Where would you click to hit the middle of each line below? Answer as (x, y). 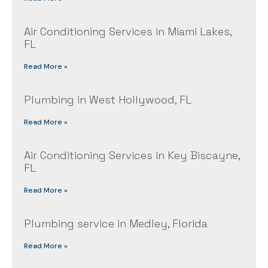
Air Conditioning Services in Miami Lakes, (128, 32)
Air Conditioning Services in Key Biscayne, (132, 156)
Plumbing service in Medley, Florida (116, 224)
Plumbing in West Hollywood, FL (108, 100)
